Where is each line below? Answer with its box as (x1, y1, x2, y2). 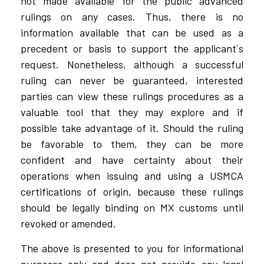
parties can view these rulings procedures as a (21, 90, 243, 103)
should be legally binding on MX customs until (21, 201, 243, 214)
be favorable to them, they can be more (21, 137, 243, 151)
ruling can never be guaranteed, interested (21, 74, 243, 87)
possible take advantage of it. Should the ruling (21, 121, 243, 135)
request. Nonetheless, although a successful (21, 58, 243, 71)
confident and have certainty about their (21, 153, 243, 167)
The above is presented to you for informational (21, 241, 243, 255)
